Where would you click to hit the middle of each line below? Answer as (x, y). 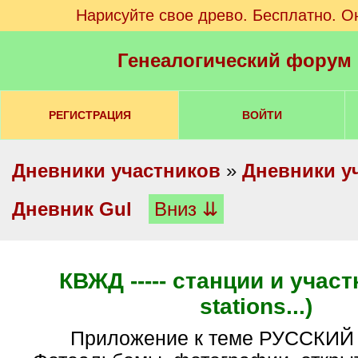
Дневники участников (116, 171)
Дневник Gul (72, 209)
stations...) (256, 306)
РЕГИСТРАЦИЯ (89, 115)
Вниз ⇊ (186, 209)
